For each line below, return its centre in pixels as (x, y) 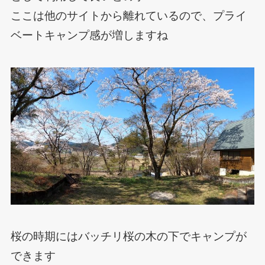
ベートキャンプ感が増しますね (89, 35)
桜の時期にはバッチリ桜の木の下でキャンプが (128, 237)
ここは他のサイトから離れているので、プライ (128, 16)
